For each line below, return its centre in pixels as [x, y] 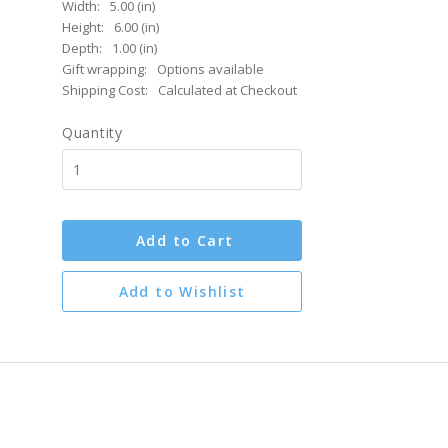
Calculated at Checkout [227, 90]
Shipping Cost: [105, 90]
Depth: [82, 48]
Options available [210, 69]
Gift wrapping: [104, 69]
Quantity [92, 132]
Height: [83, 27]
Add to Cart [185, 240]
